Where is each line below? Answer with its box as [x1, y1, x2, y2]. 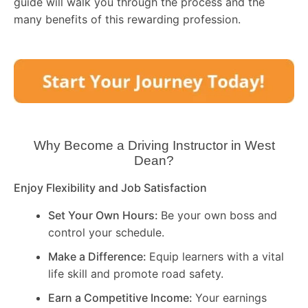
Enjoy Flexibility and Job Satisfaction [14, 181, 207, 195]
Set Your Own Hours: [48, 208, 161, 222]
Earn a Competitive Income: [48, 290, 195, 305]
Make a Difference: [48, 249, 149, 263]
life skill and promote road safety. [48, 266, 223, 280]
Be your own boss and [161, 208, 277, 222]
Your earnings [195, 290, 267, 305]
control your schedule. [48, 225, 164, 239]
